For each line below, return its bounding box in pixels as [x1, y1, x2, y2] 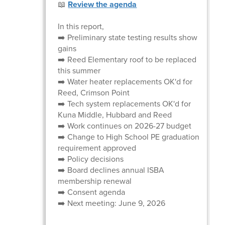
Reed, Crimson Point [58, 86, 130, 98]
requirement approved [58, 142, 137, 154]
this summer [58, 64, 101, 76]
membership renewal [58, 175, 132, 187]
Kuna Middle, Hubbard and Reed [58, 108, 172, 121]
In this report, [58, 20, 104, 32]
